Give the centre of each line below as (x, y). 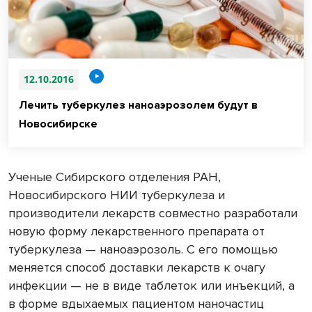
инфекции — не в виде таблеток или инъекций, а (151, 286)
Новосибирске (58, 124)
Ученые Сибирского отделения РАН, (115, 177)
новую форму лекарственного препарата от (136, 232)
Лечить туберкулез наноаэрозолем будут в (138, 106)
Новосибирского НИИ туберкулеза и (117, 195)
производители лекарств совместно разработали (153, 213)
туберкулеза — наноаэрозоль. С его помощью (143, 250)
